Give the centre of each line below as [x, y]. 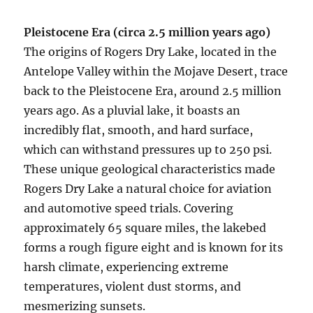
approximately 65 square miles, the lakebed [145, 228]
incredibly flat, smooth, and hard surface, [139, 130]
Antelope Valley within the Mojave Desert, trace [156, 72]
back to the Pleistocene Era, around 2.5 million [153, 91]
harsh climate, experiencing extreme [126, 267]
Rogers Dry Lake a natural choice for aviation [148, 189]
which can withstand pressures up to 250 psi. [148, 150]
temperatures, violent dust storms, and [133, 287]
